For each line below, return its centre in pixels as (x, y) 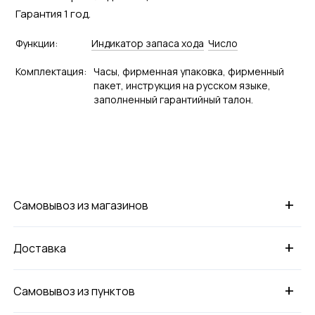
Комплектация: (51, 71)
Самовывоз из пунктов (75, 291)
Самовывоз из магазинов (81, 205)
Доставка (40, 248)
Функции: (36, 43)
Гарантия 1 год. (53, 13)
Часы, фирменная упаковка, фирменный (188, 71)
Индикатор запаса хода (147, 43)
